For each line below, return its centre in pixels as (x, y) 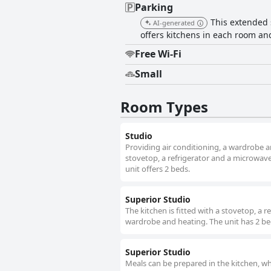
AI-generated (174, 23)
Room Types (164, 107)
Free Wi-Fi (158, 54)
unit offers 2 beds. (158, 169)
